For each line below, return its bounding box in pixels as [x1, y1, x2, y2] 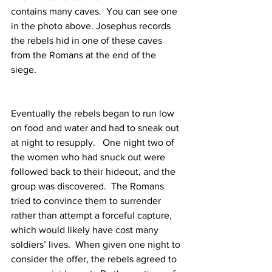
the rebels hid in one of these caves [11, 35, 165, 46]
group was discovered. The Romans [11, 181, 166, 192]
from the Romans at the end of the [11, 50, 158, 61]
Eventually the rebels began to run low [11, 108, 177, 119]
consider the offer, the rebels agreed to [11, 254, 179, 265]
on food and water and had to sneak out [11, 123, 182, 134]
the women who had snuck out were [11, 152, 168, 163]
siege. [11, 64, 36, 75]
